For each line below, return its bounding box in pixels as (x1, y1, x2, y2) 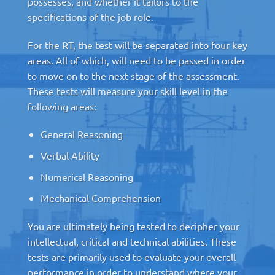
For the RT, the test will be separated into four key (28, 38, 247, 51)
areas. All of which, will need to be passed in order (28, 53, 246, 66)
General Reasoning (40, 128, 123, 141)
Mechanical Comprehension (40, 192, 161, 204)
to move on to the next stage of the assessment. (28, 69, 239, 82)
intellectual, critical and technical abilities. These (28, 234, 236, 247)
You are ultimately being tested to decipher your (28, 219, 239, 232)
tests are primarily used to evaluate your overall (28, 250, 236, 263)
